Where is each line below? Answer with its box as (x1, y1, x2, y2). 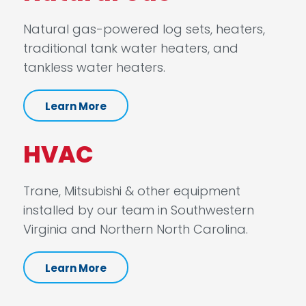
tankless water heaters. (23, 58, 165, 76)
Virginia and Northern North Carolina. (23, 220, 248, 238)
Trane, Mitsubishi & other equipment (23, 182, 240, 199)
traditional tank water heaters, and (23, 39, 238, 57)
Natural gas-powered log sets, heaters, (23, 20, 265, 38)
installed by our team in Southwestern (23, 201, 254, 219)
